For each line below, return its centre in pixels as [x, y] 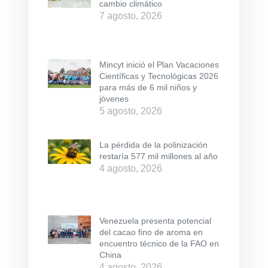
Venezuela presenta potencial [155, 221]
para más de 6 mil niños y [148, 87]
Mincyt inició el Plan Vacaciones [159, 65]
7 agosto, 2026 [131, 16]
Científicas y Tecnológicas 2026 [159, 76]
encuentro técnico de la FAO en [159, 244]
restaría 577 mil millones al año [159, 156]
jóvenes [114, 99]
